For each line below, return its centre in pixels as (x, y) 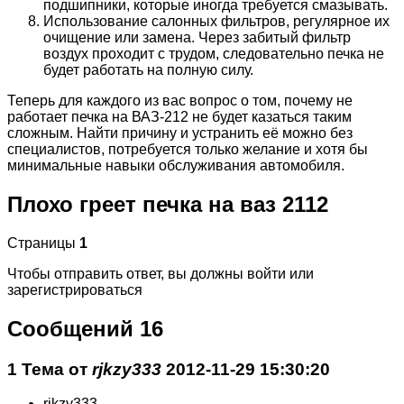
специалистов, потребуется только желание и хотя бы (188, 149)
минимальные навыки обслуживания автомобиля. (176, 165)
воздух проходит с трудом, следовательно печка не (214, 54)
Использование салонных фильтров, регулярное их (216, 21)
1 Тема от (50, 369)
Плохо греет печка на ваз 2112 (168, 204)
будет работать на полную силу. (148, 70)
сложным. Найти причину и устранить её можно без (180, 133)
